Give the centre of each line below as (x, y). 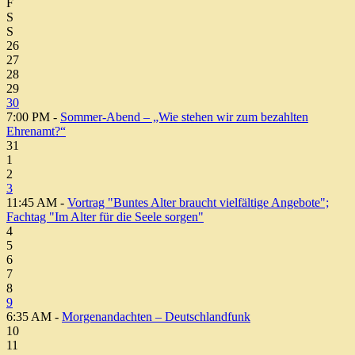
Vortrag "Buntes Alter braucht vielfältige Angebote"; (198, 202)
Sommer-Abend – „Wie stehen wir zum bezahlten (184, 116)
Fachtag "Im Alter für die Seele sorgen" (105, 216)
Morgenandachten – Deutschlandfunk (156, 316)
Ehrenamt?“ (36, 131)
